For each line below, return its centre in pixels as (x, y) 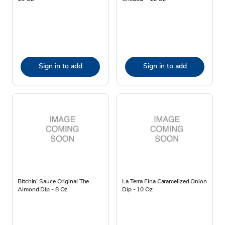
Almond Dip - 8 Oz (43, 189)
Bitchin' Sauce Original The (53, 181)
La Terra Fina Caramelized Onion (164, 181)
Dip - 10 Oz (137, 189)
